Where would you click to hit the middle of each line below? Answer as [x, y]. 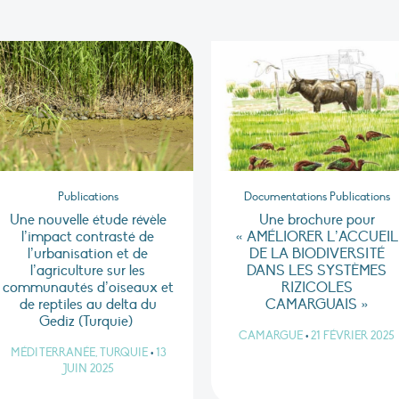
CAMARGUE [271, 336]
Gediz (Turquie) [88, 322]
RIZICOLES [317, 288]
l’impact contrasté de [88, 237]
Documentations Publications [317, 197]
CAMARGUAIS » [317, 305]
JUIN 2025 [88, 369]
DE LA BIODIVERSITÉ [317, 254]
